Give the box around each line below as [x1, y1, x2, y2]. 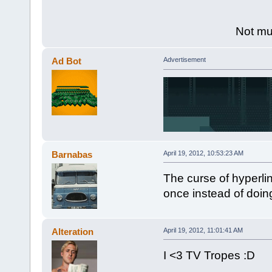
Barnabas [52, 149, 93, 160]
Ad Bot [52, 56, 82, 67]
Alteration [52, 226, 94, 237]
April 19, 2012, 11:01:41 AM [163, 226, 243, 234]
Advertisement [163, 56, 206, 64]
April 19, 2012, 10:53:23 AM [163, 149, 243, 157]
